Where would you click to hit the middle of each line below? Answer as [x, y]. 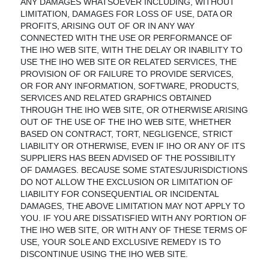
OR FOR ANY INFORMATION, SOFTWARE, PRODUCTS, [130, 86]
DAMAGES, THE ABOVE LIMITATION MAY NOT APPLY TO [133, 206]
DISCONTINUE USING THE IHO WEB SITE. [104, 254]
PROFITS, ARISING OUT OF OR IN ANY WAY [108, 26]
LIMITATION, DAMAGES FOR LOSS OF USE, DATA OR [127, 14]
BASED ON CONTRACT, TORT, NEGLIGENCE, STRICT [127, 134]
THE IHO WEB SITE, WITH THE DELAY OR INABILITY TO [132, 50]
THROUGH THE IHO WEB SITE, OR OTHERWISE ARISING [134, 110]
